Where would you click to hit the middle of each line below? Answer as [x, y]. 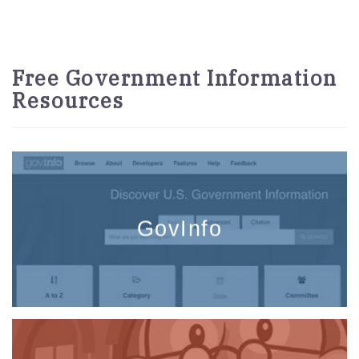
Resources [68, 101]
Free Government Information [175, 78]
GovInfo [179, 229]
